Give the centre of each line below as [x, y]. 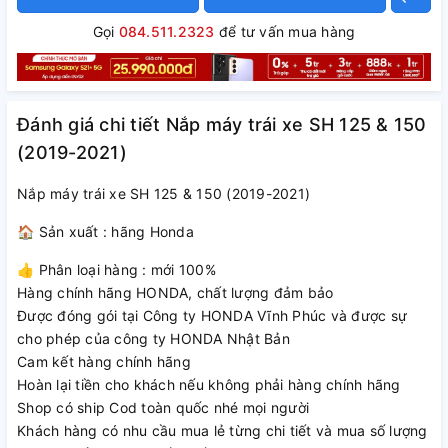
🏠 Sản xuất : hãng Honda [105, 232]
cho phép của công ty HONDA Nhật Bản [153, 339]
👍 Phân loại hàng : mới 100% [116, 270]
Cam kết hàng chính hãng [104, 362]
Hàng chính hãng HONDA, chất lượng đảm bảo [175, 293]
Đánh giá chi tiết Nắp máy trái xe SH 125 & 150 [222, 125]
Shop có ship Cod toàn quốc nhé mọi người [163, 408]
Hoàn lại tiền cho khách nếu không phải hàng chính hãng [209, 385]
